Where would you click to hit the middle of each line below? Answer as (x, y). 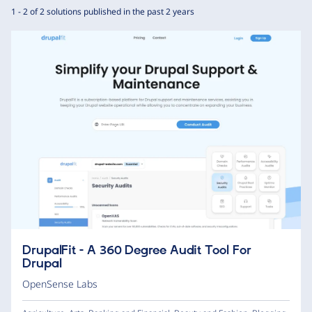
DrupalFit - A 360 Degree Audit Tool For (137, 250)
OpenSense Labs (60, 283)
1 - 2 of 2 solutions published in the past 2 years (103, 11)
